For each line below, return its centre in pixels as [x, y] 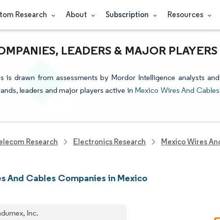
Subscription [128, 14]
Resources [186, 14]
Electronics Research [110, 142]
